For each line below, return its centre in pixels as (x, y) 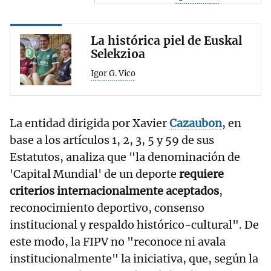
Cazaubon (196, 123)
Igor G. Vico (113, 73)
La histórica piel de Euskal (166, 40)
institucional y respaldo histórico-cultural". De (134, 224)
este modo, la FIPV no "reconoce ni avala (118, 241)
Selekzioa (118, 54)
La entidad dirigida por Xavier (90, 123)
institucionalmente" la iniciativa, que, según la (134, 258)
